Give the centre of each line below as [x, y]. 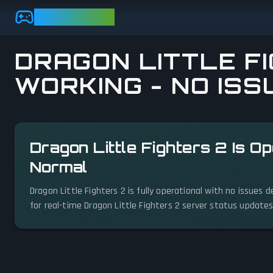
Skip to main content [52, 11]
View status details [54, 114]
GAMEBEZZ [75, 17]
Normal [59, 167]
